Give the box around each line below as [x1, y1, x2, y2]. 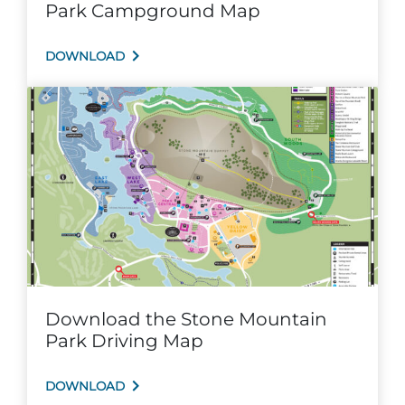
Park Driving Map [45, 329, 203, 352]
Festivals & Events [33, 259, 179, 280]
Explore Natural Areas [33, 15, 211, 36]
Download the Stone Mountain [45, 307, 327, 330]
